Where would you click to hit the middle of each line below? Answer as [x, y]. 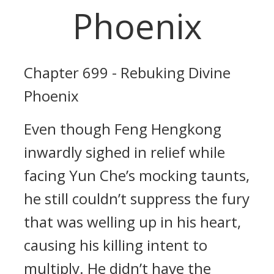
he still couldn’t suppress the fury [137, 198]
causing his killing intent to [116, 245]
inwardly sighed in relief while [124, 152]
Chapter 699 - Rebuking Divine [127, 72]
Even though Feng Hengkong [123, 129]
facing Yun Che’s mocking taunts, [137, 175]
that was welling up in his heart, [132, 222]
